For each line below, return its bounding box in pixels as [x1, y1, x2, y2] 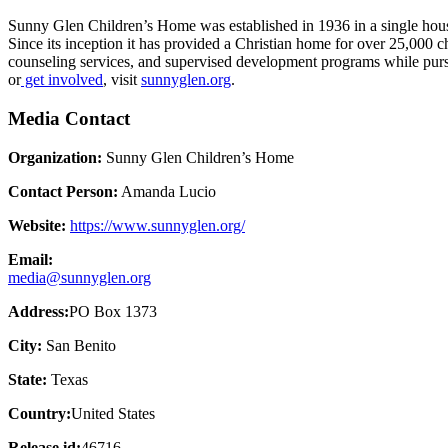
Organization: [8, 148, 102, 166]
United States [71, 404, 155, 422]
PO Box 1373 [69, 302, 157, 320]
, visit [103, 71, 141, 89]
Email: [8, 250, 53, 268]
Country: [8, 404, 71, 422]
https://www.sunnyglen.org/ [70, 216, 245, 234]
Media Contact [8, 108, 130, 130]
